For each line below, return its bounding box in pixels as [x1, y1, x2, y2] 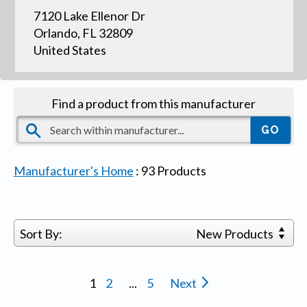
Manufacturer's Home [13, 162, 134, 178]
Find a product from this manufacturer [51, 95, 256, 111]
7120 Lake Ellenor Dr [33, 8, 145, 23]
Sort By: [19, 225, 62, 241]
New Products [196, 225, 276, 241]
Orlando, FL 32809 [33, 25, 133, 40]
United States [33, 42, 106, 58]
